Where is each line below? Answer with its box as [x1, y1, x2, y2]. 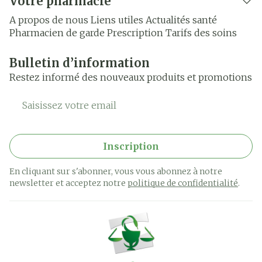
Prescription [107, 27, 163, 39]
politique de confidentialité [127, 178, 238, 188]
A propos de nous [9, 14, 88, 26]
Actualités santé [146, 14, 217, 26]
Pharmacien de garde [9, 27, 105, 39]
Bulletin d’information [9, 56, 150, 70]
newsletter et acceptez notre [9, 178, 127, 188]
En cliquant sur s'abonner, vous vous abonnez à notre [9, 166, 222, 177]
